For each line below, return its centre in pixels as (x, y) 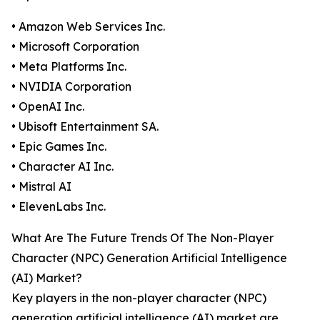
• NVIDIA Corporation (71, 87)
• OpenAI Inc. (48, 107)
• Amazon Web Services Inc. (88, 27)
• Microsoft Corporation (75, 47)
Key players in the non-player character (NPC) (139, 298)
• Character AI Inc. (62, 167)
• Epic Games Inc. (59, 147)
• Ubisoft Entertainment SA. (85, 127)
